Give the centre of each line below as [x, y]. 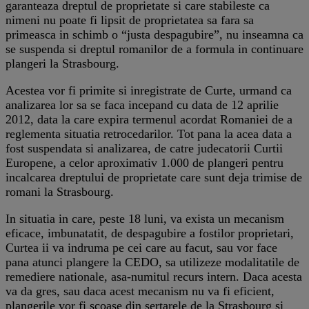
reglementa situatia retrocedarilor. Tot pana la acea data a [149, 133]
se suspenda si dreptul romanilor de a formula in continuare [154, 49]
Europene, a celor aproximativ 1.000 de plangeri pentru [144, 162]
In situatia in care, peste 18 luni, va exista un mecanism [145, 218]
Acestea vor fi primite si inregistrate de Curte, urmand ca [149, 90]
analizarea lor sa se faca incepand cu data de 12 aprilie [142, 104]
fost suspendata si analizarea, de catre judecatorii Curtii [144, 148]
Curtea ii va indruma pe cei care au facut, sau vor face [141, 247]
